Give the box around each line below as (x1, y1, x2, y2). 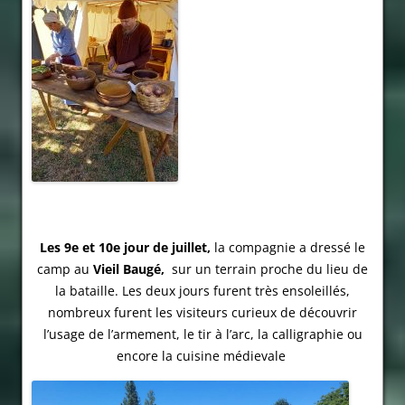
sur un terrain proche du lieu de (165, 260, 368, 278)
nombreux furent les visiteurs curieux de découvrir (48, 304, 357, 322)
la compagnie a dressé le (214, 239, 365, 257)
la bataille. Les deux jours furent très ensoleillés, (55, 282, 350, 300)
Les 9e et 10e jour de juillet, (40, 239, 214, 257)
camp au (37, 260, 89, 278)
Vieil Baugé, (89, 260, 165, 278)
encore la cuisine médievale (116, 347, 289, 365)
